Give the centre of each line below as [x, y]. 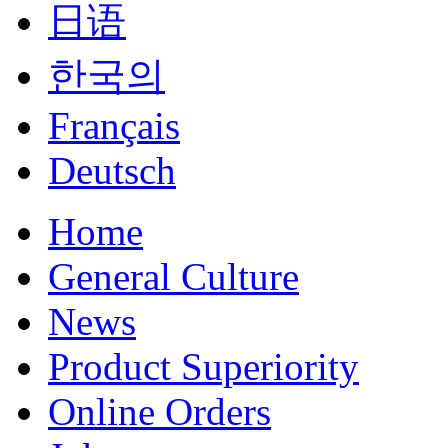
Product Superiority [203, 367]
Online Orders [159, 412]
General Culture [173, 277]
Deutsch [112, 171]
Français [114, 126]
